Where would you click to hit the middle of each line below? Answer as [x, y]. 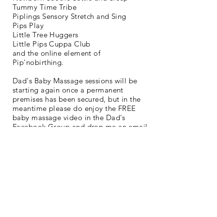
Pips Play [28, 25]
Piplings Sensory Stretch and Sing [70, 16]
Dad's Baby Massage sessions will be [75, 80]
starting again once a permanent [68, 90]
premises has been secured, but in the [77, 99]
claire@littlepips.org [80, 145]
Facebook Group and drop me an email [80, 126]
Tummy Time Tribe [45, 7]
